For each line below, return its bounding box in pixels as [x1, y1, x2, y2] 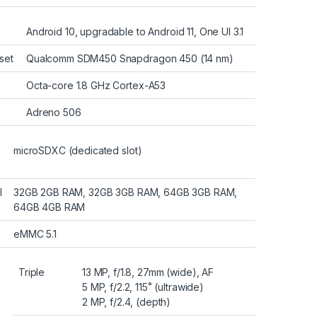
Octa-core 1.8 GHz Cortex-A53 [26, 79, 166, 91]
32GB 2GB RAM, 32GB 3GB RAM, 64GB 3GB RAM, [13, 185, 238, 198]
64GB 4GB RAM [13, 200, 86, 213]
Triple [18, 265, 45, 278]
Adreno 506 [26, 105, 81, 118]
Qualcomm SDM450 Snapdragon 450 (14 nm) [26, 52, 234, 64]
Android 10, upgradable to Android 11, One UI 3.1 [26, 25, 244, 38]
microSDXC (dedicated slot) [13, 144, 142, 156]
